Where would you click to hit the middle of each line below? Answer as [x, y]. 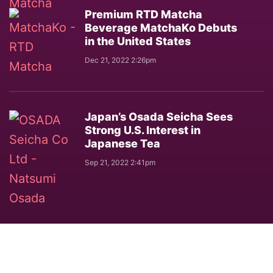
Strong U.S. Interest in [143, 130]
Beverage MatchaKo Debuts [161, 28]
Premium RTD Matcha [144, 14]
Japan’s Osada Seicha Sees [159, 117]
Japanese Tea [122, 144]
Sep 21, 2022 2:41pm [120, 162]
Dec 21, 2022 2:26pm [120, 60]
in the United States [138, 41]
